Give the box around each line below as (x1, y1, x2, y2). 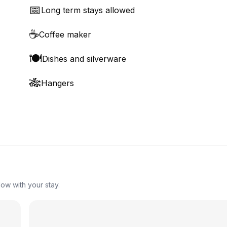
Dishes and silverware (42, 54, 126, 64)
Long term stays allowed (41, 5, 135, 15)
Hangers (41, 78, 74, 88)
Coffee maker (39, 29, 91, 40)
